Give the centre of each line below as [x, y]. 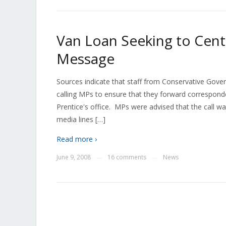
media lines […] [81, 119]
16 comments [127, 157]
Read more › [77, 139]
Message [86, 59]
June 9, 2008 [74, 157]
